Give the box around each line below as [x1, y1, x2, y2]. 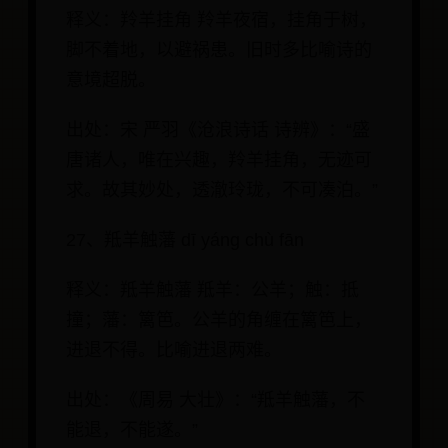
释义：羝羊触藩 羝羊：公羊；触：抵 [66, 280, 359, 301]
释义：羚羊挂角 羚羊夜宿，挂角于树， [66, 10, 377, 31]
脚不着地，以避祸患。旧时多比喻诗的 [66, 40, 372, 61]
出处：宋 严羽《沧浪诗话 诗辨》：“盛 [66, 120, 370, 141]
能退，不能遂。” [66, 420, 198, 441]
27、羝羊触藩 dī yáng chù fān [66, 230, 304, 251]
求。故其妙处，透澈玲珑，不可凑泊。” [66, 180, 378, 201]
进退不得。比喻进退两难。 [66, 340, 282, 361]
